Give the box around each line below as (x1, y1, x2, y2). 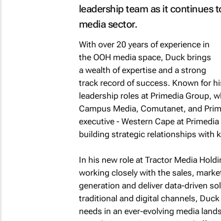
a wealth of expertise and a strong (78, 65, 206, 75)
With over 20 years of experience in (78, 39, 210, 49)
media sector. (78, 18, 137, 30)
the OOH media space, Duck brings (78, 52, 211, 62)
